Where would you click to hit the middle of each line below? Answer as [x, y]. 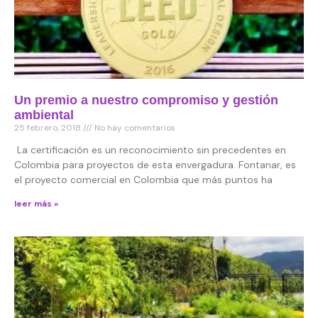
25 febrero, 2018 [49, 128]
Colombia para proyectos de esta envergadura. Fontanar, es [155, 165]
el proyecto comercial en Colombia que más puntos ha [143, 180]
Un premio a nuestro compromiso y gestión [146, 100]
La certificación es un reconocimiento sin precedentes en [150, 150]
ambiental [44, 115]
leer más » [36, 204]
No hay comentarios [134, 128]
